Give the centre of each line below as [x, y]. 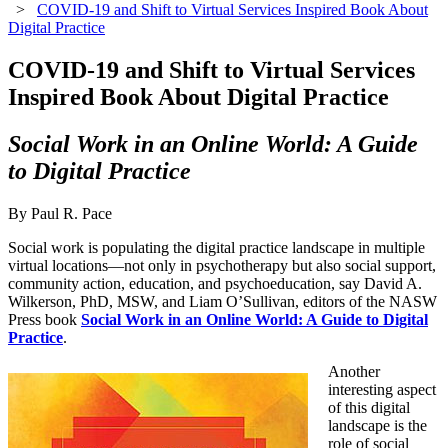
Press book [44, 319]
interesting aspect [382, 389]
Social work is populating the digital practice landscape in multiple [216, 247]
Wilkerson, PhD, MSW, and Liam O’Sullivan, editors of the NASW [222, 301]
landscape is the [377, 425]
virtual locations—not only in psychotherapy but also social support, [222, 265]
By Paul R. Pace [60, 213]
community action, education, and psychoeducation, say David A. [215, 283]
